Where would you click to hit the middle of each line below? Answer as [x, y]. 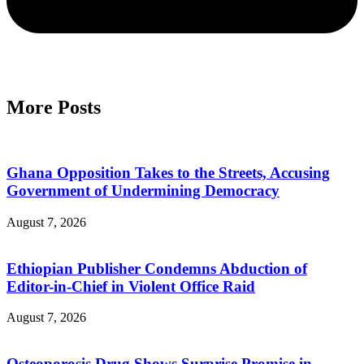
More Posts [54, 107]
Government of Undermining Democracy [143, 191]
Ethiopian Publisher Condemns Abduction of [157, 268]
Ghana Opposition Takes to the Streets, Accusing [168, 173]
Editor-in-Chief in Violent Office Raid [131, 286]
